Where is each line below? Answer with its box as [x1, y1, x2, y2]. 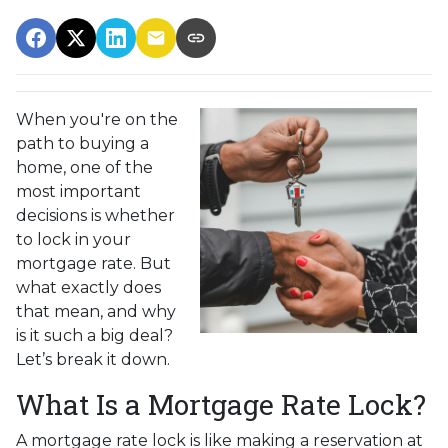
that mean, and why [16, 301, 176, 321]
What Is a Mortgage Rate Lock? [16, 385, 426, 423]
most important [16, 181, 141, 201]
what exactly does [16, 277, 161, 297]
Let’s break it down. [16, 349, 170, 369]
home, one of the [16, 157, 153, 177]
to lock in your [16, 229, 131, 249]
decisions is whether [16, 205, 175, 225]
